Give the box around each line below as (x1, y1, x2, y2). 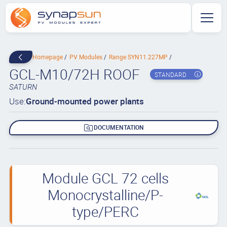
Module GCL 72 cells (42, 168, 169, 187)
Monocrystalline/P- (47, 184, 163, 204)
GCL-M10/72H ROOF (9, 64, 140, 84)
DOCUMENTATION (94, 123, 144, 132)
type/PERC (71, 201, 139, 221)
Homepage (32, 53, 64, 61)
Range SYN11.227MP (108, 53, 169, 61)
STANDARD (154, 70, 186, 79)
